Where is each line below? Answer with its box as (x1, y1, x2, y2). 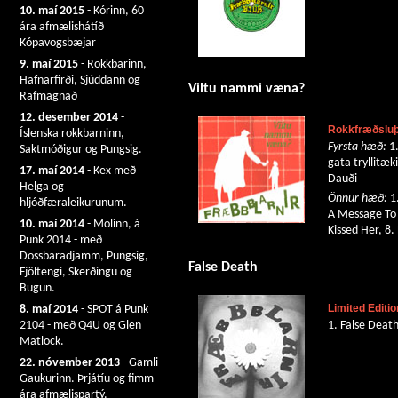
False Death (188, 260, 258, 275)
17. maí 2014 (20, 164, 84, 178)
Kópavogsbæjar (20, 36, 96, 50)
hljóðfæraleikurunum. (20, 196, 127, 210)
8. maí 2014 (20, 303, 78, 316)
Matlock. (20, 335, 64, 348)
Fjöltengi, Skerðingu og (20, 266, 132, 279)
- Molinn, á (84, 218, 140, 231)
